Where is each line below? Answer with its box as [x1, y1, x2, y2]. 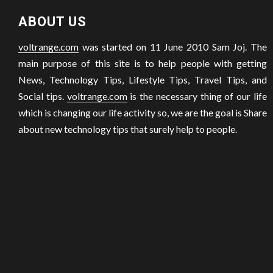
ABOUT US [18, 13, 87, 29]
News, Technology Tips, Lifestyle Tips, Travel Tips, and [18, 73, 267, 85]
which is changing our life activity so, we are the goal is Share [18, 106, 267, 118]
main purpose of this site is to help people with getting [18, 57, 267, 69]
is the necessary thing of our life [127, 90, 268, 102]
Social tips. [18, 90, 67, 102]
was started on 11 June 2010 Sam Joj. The [79, 40, 267, 52]
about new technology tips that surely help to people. [18, 122, 237, 135]
